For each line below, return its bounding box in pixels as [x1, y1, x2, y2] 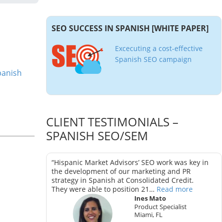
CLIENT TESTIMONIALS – [46, 113, 179, 130]
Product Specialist [134, 202, 187, 211]
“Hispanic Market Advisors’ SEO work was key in [52, 158, 209, 167]
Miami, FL [134, 210, 163, 219]
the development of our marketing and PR [52, 166, 191, 176]
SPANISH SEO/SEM [46, 127, 149, 144]
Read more [157, 184, 193, 194]
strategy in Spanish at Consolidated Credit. [52, 175, 194, 185]
